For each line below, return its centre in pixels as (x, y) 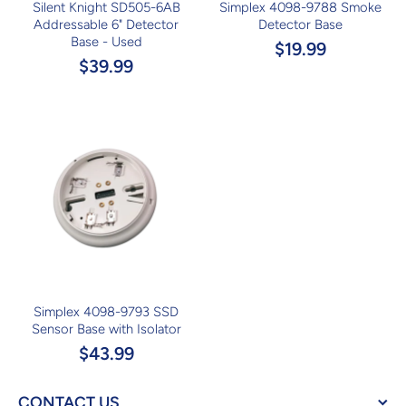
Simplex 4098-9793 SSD (106, 312)
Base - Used (106, 42)
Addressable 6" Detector (106, 25)
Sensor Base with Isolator (106, 329)
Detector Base (300, 25)
